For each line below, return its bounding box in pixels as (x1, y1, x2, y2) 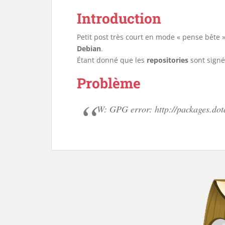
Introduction (77, 9, 161, 28)
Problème (77, 73, 141, 92)
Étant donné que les (77, 55, 147, 65)
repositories (147, 55, 188, 65)
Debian (77, 43, 101, 53)
